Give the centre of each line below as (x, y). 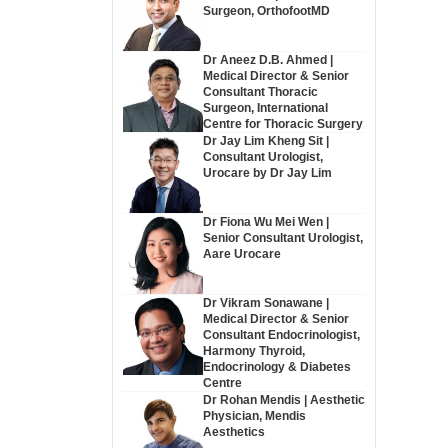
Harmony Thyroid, (253, 350)
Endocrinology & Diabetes (276, 366)
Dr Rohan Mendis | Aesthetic (283, 399)
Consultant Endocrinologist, (281, 334)
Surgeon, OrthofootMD (266, 11)
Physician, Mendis (254, 415)
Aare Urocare (241, 254)
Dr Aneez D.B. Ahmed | (267, 60)
